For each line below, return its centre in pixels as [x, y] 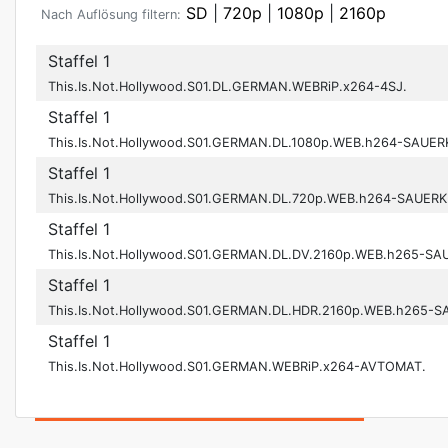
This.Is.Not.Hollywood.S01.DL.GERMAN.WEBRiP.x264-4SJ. [227, 87]
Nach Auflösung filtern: [111, 15]
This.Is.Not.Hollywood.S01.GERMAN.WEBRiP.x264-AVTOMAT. [237, 367]
